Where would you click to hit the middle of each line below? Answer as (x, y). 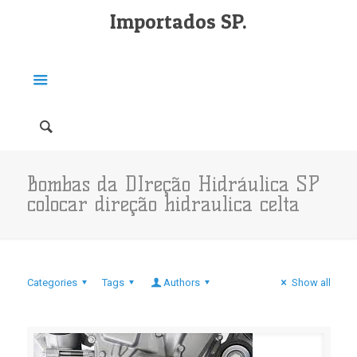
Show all (311, 282)
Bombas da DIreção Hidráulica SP (173, 184)
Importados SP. (178, 22)
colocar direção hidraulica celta (163, 204)
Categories (52, 282)
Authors (182, 282)
